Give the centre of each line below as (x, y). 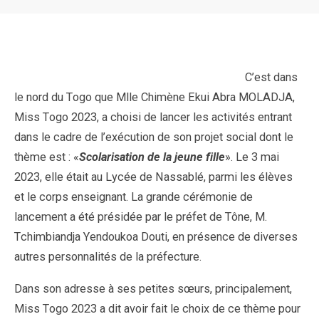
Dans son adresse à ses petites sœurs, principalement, (153, 288)
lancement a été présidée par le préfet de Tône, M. (141, 217)
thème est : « (47, 157)
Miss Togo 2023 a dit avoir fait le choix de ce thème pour (157, 308)
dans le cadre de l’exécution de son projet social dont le (154, 137)
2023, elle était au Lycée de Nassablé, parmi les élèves (153, 177)
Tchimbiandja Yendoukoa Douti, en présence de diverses (156, 237)
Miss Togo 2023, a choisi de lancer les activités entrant (153, 117)
